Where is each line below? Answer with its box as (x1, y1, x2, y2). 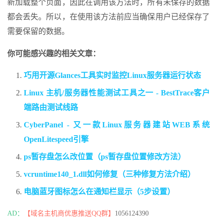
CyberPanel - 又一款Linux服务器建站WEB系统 (24, 121, 210, 129)
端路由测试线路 (24, 103, 78, 112)
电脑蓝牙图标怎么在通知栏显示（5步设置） (24, 187, 175, 196)
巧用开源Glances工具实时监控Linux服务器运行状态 (24, 71, 201, 80)
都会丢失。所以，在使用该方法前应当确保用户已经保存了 (7, 13, 210, 21)
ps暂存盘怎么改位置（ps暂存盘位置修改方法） (24, 153, 186, 161)
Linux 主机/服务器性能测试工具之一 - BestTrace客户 (24, 89, 210, 97)
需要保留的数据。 (7, 27, 69, 36)
